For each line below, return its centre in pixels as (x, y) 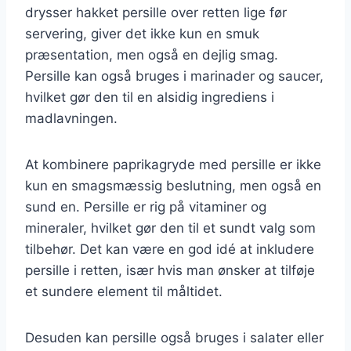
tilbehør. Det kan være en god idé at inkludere (170, 249)
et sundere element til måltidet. (124, 291)
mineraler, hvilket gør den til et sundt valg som (170, 228)
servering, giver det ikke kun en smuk (142, 33)
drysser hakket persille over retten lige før (156, 12)
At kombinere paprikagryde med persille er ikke (173, 164)
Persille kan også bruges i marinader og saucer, (174, 76)
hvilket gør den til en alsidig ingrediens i (150, 97)
